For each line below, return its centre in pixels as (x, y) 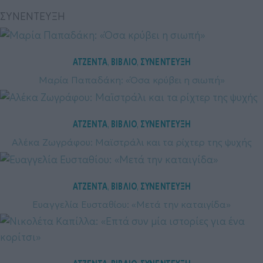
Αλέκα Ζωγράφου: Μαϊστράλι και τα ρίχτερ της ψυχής (131, 142)
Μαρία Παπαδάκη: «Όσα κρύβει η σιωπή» (131, 80)
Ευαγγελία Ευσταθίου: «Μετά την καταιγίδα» (131, 205)
